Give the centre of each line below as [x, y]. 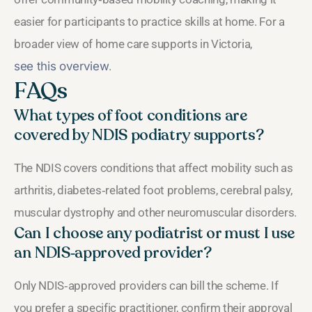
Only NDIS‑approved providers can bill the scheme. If [146, 285]
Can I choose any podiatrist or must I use [155, 233]
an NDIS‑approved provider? [113, 252]
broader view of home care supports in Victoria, [133, 44]
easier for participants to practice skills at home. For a [149, 21]
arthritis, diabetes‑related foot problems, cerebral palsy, [153, 190]
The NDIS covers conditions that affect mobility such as [154, 167]
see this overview [62, 66]
